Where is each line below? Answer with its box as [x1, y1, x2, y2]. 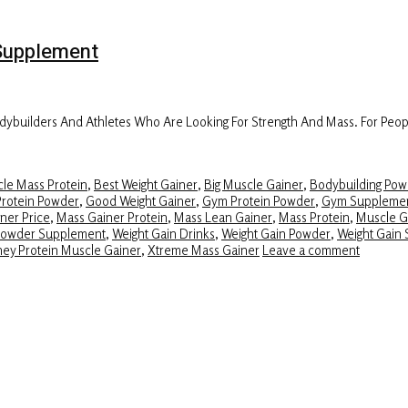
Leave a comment [262, 241, 360, 259]
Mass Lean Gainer [174, 209, 272, 226]
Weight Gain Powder [221, 225, 331, 242]
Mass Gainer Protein [56, 209, 168, 226]
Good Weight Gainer [86, 192, 196, 209]
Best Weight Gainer [94, 176, 198, 193]
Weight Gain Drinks [112, 225, 215, 242]
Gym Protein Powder [202, 192, 315, 209]
